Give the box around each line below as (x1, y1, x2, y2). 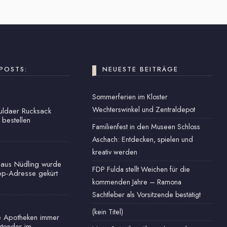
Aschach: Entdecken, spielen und (92, 134, 194, 144)
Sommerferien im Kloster (92, 92, 168, 102)
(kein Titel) (92, 207, 124, 217)
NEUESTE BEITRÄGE (102, 64, 179, 74)
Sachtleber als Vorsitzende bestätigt (92, 190, 201, 200)
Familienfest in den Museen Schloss (92, 122, 201, 132)
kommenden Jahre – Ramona (92, 177, 182, 187)
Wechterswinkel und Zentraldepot (92, 104, 196, 115)
